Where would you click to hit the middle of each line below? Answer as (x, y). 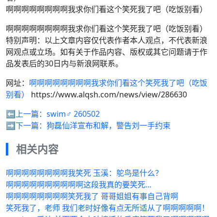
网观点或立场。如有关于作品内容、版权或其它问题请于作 (107, 52)
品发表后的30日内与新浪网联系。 (64, 63)
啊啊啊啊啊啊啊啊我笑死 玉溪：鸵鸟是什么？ (84, 173)
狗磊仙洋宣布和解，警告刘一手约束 (108, 125)
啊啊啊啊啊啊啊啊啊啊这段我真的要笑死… (79, 185)
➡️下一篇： (26, 125)
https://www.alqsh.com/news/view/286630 (108, 94)
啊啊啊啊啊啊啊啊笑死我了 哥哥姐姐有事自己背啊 (92, 196)
